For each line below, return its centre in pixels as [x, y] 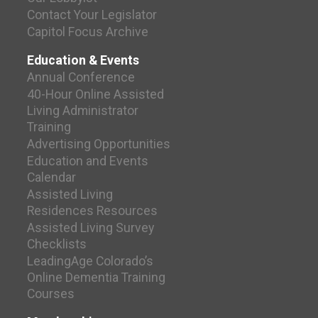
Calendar [52, 177]
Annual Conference [81, 77]
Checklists [57, 244]
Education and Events [88, 161]
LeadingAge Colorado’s [91, 261]
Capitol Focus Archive [88, 32]
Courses [51, 294]
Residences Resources [93, 211]
